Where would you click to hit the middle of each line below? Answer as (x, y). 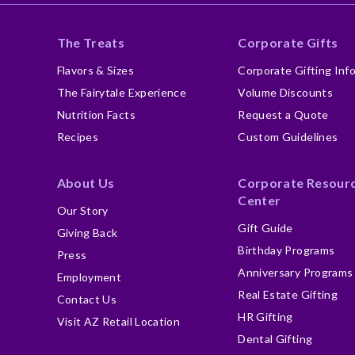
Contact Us (87, 299)
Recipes (78, 137)
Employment (89, 277)
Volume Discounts (286, 92)
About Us (86, 183)
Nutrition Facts (96, 115)
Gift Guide (265, 228)
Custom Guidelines (288, 137)
